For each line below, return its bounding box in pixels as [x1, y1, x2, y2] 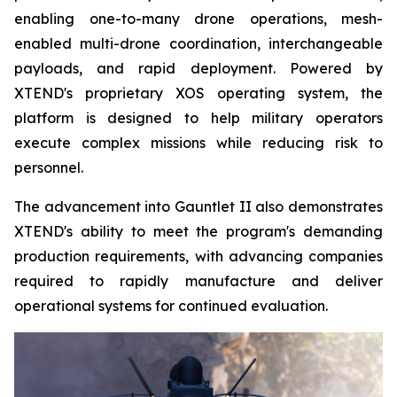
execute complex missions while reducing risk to [14, 133, 383, 152]
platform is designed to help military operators [14, 108, 383, 127]
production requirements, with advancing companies [14, 246, 383, 265]
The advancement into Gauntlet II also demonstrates [14, 197, 383, 215]
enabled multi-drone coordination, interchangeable [14, 34, 383, 52]
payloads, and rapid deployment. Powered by [14, 58, 383, 77]
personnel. [14, 158, 83, 176]
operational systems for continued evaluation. [14, 296, 328, 315]
